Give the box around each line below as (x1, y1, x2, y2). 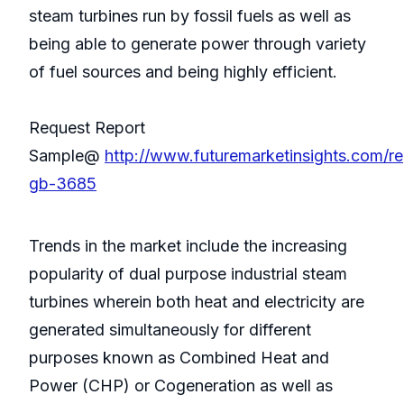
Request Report (29, 118, 145, 138)
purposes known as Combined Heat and (29, 348, 329, 368)
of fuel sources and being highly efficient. (29, 62, 337, 82)
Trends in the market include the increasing (29, 236, 347, 256)
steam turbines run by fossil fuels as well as (29, 6, 351, 26)
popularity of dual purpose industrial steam (29, 264, 347, 284)
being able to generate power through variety (29, 34, 366, 54)
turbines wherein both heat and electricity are (29, 292, 364, 312)
